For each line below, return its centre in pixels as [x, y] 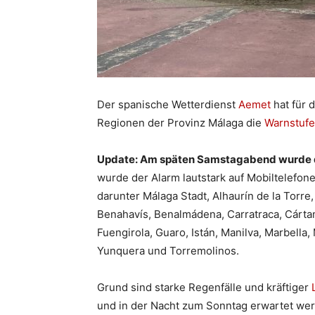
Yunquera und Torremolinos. [168, 251]
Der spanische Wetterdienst [168, 104]
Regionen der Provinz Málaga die [181, 123]
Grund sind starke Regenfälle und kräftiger [204, 287]
